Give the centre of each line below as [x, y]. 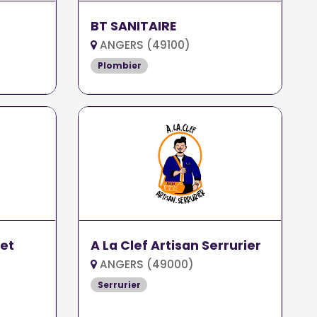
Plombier [119, 65]
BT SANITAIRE [134, 26]
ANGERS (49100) [144, 45]
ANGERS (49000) [146, 264]
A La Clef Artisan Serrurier [176, 245]
